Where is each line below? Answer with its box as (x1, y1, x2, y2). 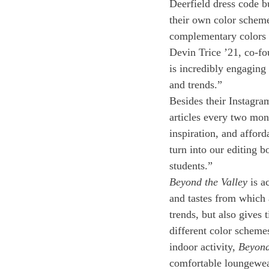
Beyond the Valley (169, 176, 247, 188)
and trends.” (169, 79, 225, 91)
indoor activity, (169, 241, 238, 253)
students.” (169, 160, 216, 172)
